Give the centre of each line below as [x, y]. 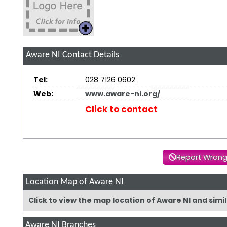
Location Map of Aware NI [74, 182]
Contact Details [89, 55]
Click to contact [121, 110]
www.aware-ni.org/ [122, 94]
